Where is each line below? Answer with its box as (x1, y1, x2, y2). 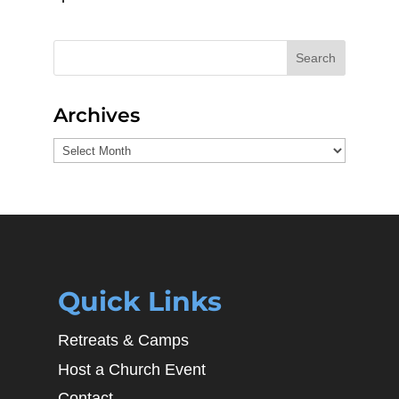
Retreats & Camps (57, 331, 189, 350)
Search (296, 51, 337, 65)
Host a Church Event (57, 360, 206, 379)
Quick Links (57, 285, 222, 319)
